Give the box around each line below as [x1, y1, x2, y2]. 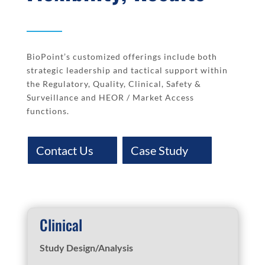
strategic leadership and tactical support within [26, 64, 228, 75]
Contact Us [35, 143, 93, 157]
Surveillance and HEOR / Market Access [26, 92, 194, 102]
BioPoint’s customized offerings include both [26, 51, 217, 62]
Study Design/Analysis [39, 241, 133, 253]
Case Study [130, 143, 188, 157]
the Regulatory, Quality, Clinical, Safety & [26, 78, 201, 89]
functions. [26, 105, 69, 116]
